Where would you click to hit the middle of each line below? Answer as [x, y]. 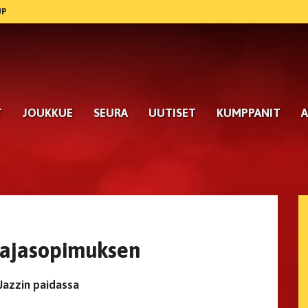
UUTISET [172, 113]
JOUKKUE [48, 113]
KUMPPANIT [249, 113]
